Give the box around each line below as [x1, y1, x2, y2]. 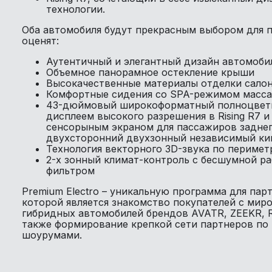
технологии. [46, 2, 105, 15]
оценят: [22, 34, 59, 47]
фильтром [46, 164, 95, 177]
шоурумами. [22, 228, 82, 241]
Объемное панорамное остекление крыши [46, 66, 254, 78]
